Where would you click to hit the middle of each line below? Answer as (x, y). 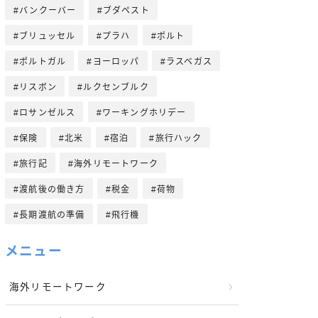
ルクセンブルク (116, 87)
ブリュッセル (48, 36)
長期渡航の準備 (52, 215)
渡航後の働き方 (52, 189)
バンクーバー (48, 10)
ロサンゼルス (48, 113)
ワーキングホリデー (144, 113)
